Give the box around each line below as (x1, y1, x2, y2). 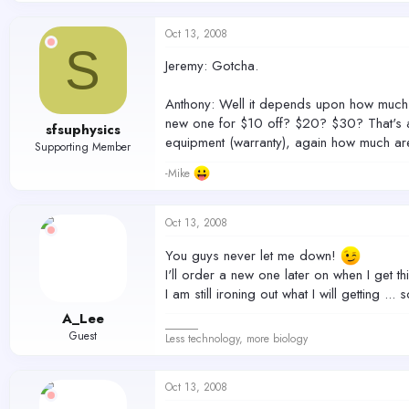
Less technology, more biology (165, 330, 308, 348)
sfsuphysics (45, 120, 121, 141)
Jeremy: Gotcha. (165, 55, 258, 76)
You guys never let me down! (165, 246, 341, 267)
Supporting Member (35, 139, 131, 156)
